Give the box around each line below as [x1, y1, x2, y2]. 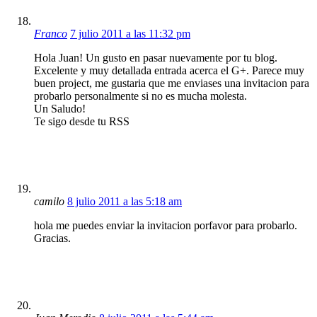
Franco [34, 27, 67, 40]
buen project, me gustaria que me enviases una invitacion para [34, 76, 309, 89]
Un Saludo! [34, 102, 86, 115]
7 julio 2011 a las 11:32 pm [70, 27, 190, 40]
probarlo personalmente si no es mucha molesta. [34, 89, 247, 102]
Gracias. [34, 231, 71, 244]
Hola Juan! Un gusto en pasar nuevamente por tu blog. [34, 51, 277, 64]
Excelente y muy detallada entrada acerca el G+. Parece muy [34, 64, 304, 76]
